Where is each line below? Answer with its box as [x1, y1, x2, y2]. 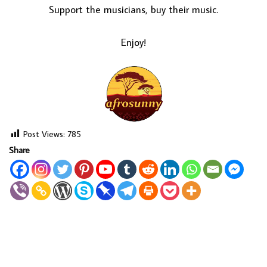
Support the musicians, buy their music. [49, 3, 218, 17]
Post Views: [23, 128, 65, 139]
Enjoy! [121, 36, 146, 49]
